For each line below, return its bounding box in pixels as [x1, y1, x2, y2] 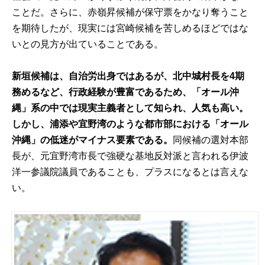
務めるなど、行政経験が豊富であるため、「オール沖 [12, 86, 240, 97]
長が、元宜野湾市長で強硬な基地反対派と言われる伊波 [12, 150, 249, 161]
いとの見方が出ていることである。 [12, 38, 164, 49]
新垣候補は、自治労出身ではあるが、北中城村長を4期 [12, 70, 245, 81]
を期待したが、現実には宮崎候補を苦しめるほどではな [12, 22, 249, 33]
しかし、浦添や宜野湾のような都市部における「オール [12, 118, 249, 129]
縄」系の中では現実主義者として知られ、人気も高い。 [12, 102, 249, 113]
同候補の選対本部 [173, 134, 249, 145]
